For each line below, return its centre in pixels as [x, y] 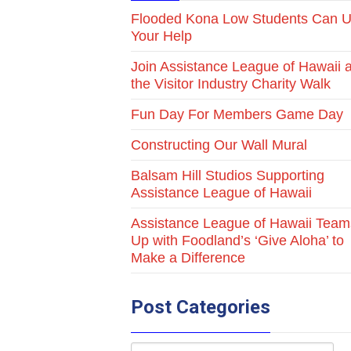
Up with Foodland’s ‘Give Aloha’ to [238, 241]
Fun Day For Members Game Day [237, 114]
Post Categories [201, 307]
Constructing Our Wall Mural [219, 145]
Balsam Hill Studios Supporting [228, 175]
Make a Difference [188, 258]
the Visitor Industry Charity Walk [231, 84]
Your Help [162, 36]
